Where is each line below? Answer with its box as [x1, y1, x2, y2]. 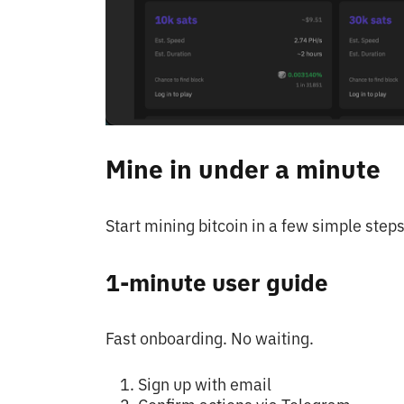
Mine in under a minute [106, 151, 381, 186]
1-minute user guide [106, 266, 328, 298]
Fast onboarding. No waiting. [106, 327, 314, 349]
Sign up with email [138, 373, 271, 395]
